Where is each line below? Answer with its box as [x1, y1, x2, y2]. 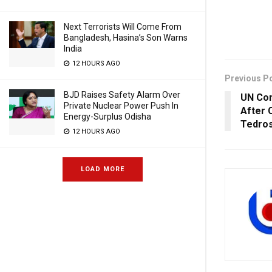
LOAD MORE [81, 165, 124, 173]
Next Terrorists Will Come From [64, 22, 182, 32]
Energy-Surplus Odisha [64, 112, 151, 121]
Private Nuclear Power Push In [64, 101, 178, 110]
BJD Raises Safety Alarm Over [64, 90, 180, 100]
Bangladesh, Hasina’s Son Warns [64, 33, 188, 42]
